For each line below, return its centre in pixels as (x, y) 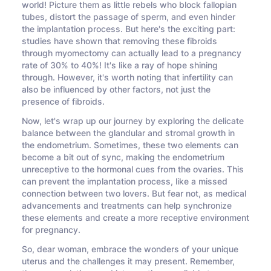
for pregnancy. (51, 230)
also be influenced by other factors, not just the (116, 90)
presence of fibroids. (64, 102)
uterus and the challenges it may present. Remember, (128, 262)
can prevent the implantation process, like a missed (125, 182)
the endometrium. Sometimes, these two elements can (130, 145)
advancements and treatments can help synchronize (127, 206)
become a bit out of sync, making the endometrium (123, 158)
